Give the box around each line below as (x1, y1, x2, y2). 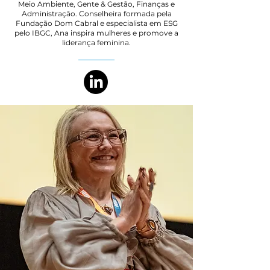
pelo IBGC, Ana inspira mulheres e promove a (14, 28, 178, 37)
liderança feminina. (62, 38, 131, 47)
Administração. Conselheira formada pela (21, 9, 172, 18)
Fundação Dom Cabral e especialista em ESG (15, 19, 178, 28)
